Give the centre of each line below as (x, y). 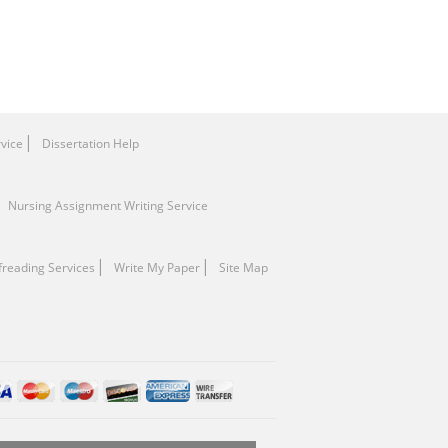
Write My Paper (157, 267)
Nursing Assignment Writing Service (108, 205)
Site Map (243, 267)
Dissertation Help (90, 143)
